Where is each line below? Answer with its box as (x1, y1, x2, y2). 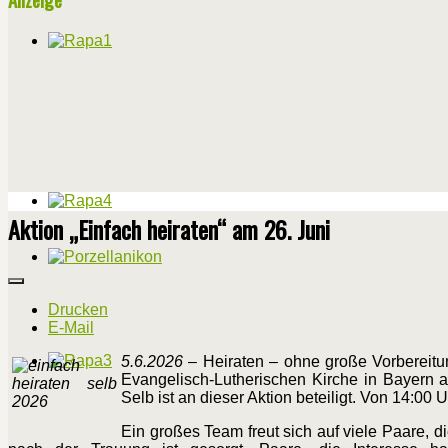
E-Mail (48, 319, 94, 337)
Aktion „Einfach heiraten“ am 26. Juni (8, 211, 330, 248)
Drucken (48, 301, 108, 319)
